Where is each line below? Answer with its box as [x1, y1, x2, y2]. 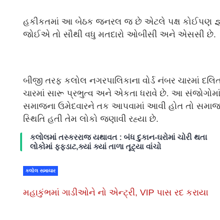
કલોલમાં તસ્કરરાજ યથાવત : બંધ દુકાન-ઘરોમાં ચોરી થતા [30, 133, 207, 142]
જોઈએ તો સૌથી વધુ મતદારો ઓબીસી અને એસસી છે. [23, 29, 216, 40]
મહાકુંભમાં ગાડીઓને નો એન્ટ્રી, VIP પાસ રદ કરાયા [23, 188, 211, 198]
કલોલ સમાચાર [26, 168, 55, 174]
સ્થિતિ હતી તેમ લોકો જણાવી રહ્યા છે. [23, 114, 159, 124]
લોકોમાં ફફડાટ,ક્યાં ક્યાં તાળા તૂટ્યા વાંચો [30, 142, 161, 151]
